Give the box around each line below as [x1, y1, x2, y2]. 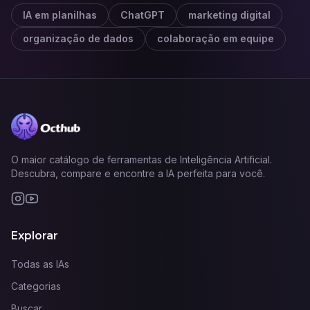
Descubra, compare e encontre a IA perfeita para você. [11, 167, 265, 179]
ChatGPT [120, 9, 165, 21]
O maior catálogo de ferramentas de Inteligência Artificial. [11, 154, 272, 165]
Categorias [11, 280, 61, 292]
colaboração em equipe [157, 33, 274, 44]
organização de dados [23, 33, 134, 44]
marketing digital [188, 9, 271, 21]
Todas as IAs [11, 258, 69, 270]
